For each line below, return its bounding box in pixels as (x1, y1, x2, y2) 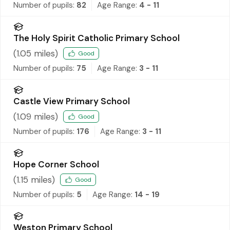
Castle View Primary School (13, 95, 130, 107)
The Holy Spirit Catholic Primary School (13, 32, 180, 44)
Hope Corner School (13, 158, 99, 170)
